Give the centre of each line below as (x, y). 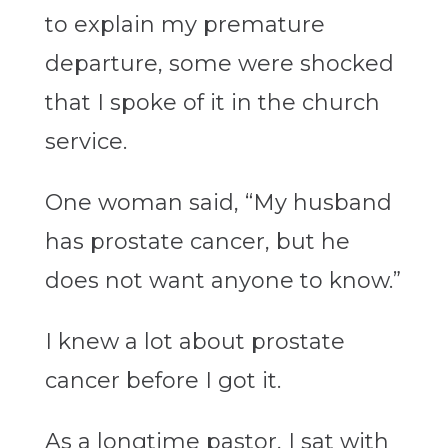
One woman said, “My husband (218, 203)
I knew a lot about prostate (194, 342)
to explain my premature (184, 25)
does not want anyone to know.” (222, 281)
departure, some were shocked (219, 64)
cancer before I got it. (162, 381)
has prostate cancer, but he (197, 242)
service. (85, 142)
